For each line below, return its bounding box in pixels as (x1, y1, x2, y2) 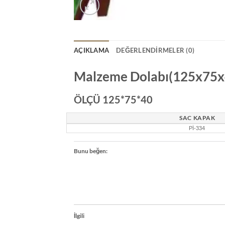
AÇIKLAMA (74, 46, 109, 54)
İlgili (74, 211, 84, 219)
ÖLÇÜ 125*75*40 (74, 93, 153, 105)
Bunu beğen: (74, 147, 107, 155)
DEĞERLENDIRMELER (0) (116, 46, 195, 54)
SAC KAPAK (179, 114, 215, 122)
